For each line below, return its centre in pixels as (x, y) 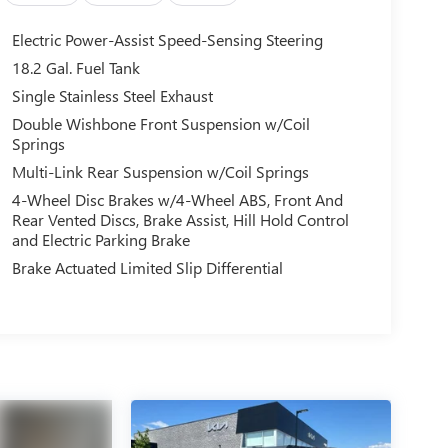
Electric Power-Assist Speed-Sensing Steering (167, 40)
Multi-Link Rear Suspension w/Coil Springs (160, 172)
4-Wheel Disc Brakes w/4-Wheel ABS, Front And (177, 200)
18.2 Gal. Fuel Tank (75, 68)
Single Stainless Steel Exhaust (112, 96)
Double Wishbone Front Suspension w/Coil (160, 124)
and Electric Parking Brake (100, 240)
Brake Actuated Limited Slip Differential (147, 268)
